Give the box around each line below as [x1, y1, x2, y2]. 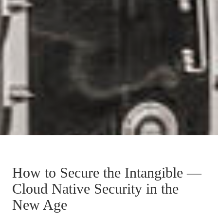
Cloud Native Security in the [12, 181, 179, 197]
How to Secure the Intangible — [12, 164, 201, 181]
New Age [12, 197, 67, 213]
